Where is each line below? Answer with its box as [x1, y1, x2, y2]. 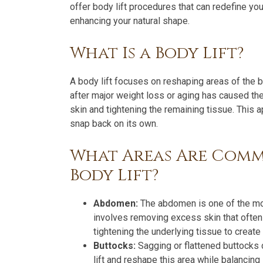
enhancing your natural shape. [70, 15, 190, 26]
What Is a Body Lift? [70, 42, 244, 64]
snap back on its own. [70, 118, 158, 129]
